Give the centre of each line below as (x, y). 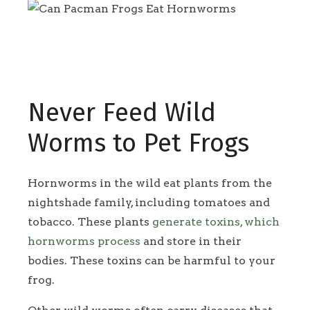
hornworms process (84, 241)
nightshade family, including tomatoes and (149, 203)
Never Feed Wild (122, 113)
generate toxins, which (216, 222)
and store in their (191, 241)
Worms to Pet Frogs (142, 144)
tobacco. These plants (90, 222)
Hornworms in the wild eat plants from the (150, 183)
